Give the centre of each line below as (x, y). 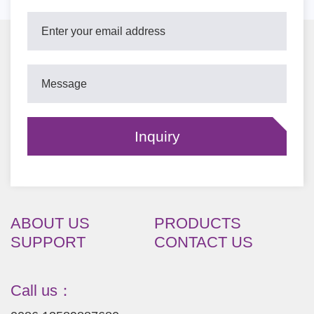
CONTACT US (203, 242)
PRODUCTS (197, 223)
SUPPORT (48, 242)
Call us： (42, 291)
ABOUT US (50, 223)
